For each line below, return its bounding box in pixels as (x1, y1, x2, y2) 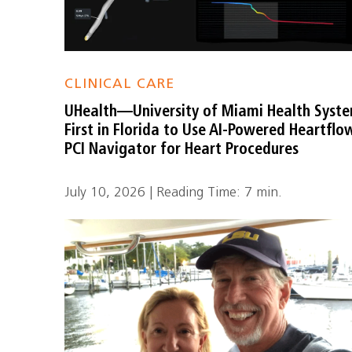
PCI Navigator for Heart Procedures (64, 142, 299, 158)
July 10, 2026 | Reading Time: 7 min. (64, 186, 283, 200)
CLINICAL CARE (64, 78, 175, 91)
